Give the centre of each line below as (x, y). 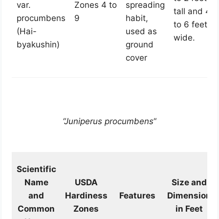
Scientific (36, 169)
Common (36, 209)
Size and (189, 183)
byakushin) (38, 45)
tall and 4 (192, 11)
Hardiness (86, 196)
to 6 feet (190, 25)
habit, (137, 18)
